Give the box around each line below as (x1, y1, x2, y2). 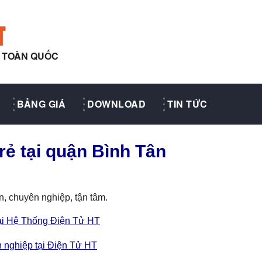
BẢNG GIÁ (16, 97, 66, 111)
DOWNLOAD (87, 97, 146, 111)
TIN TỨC (167, 97, 208, 111)
